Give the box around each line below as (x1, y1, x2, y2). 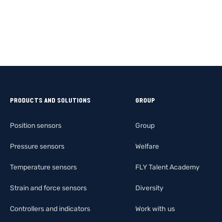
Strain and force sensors (10, 183, 87, 192)
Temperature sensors (10, 163, 77, 171)
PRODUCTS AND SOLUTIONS (10, 96, 91, 105)
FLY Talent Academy (135, 163, 200, 171)
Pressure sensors (10, 142, 64, 151)
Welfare (135, 142, 159, 151)
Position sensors (10, 121, 61, 130)
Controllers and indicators (10, 204, 90, 213)
